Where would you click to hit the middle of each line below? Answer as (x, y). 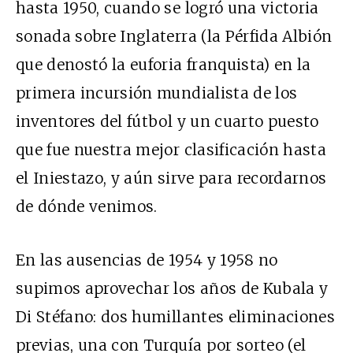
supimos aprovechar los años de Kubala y (172, 289)
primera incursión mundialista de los (157, 93)
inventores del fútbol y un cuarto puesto (167, 122)
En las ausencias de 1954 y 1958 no (147, 260)
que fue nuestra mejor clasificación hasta (171, 150)
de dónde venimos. (87, 207)
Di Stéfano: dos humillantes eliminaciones (176, 317)
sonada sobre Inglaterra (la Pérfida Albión (174, 37)
